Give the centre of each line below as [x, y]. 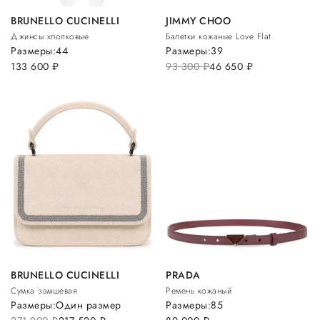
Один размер [89, 305]
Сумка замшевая [44, 290]
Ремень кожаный [199, 290]
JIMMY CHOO [199, 20]
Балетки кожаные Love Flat [219, 36]
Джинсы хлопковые [50, 36]
